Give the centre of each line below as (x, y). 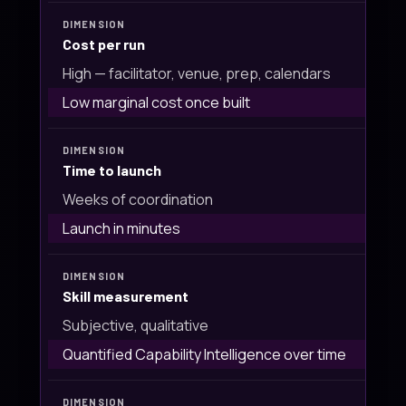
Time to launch (112, 170)
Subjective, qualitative (135, 325)
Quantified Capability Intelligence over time (204, 354)
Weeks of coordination (138, 199)
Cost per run (104, 44)
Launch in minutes (121, 228)
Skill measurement (126, 296)
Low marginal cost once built (156, 102)
